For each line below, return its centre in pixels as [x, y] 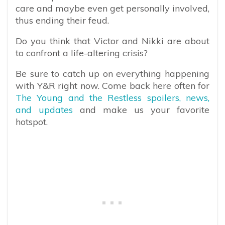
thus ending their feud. [62, 21]
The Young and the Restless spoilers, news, [113, 98]
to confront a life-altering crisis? [82, 53]
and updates [44, 110]
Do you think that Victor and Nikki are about [113, 41]
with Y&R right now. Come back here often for [113, 86]
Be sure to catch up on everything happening [113, 74]
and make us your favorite [141, 110]
